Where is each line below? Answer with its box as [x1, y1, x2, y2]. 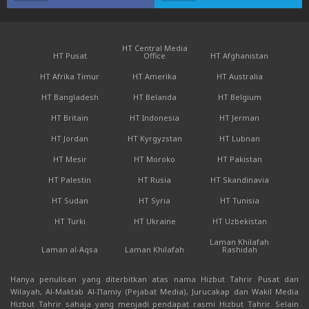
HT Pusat [52, 50, 87, 61]
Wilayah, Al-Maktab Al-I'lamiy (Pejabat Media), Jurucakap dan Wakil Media [10, 286, 299, 297]
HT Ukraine [133, 216, 176, 227]
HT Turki [54, 216, 86, 227]
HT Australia [216, 71, 263, 82]
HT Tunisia [219, 195, 259, 206]
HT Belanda [132, 92, 177, 103]
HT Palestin [48, 175, 91, 186]
